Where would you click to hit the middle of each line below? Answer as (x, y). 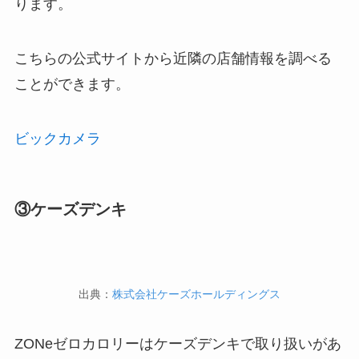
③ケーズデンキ (70, 210)
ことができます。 (72, 85)
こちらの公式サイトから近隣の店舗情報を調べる (173, 59)
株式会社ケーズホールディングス (196, 294)
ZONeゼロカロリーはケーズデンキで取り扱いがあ (177, 344)
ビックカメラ (57, 139)
